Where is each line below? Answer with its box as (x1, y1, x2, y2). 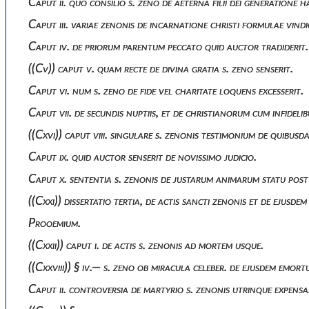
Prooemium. (35, 217, 81, 229)
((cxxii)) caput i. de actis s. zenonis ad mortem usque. (43, 239, 263, 251)
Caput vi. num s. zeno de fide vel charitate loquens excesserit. (36, 85, 303, 97)
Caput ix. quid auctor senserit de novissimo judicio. (36, 151, 257, 163)
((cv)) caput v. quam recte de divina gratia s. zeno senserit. (43, 63, 293, 74)
